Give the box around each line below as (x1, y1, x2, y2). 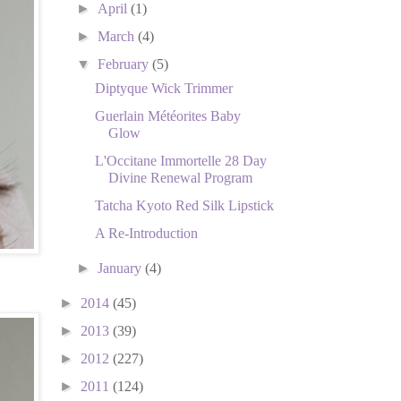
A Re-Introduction (94, 225, 198, 241)
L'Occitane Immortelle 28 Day (94, 152, 267, 168)
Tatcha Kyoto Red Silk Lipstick (94, 197, 274, 213)
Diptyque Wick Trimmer (94, 80, 233, 96)
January (98, 260, 146, 276)
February (98, 55, 153, 72)
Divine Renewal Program (107, 169, 252, 185)
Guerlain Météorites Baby (94, 107, 241, 124)
